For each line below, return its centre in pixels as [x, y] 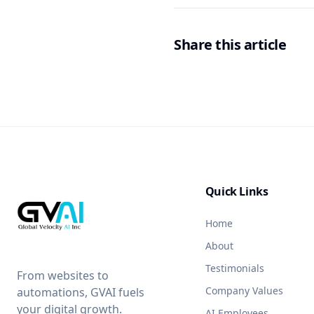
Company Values [244, 291]
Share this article [230, 44]
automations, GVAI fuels [81, 292]
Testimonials [234, 268]
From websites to [63, 275]
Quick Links [237, 191]
